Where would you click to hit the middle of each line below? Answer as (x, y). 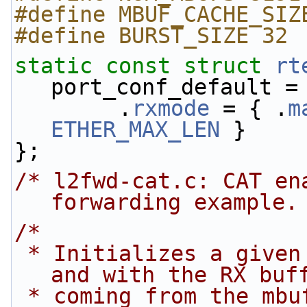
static (53, 66)
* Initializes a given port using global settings (21, 254)
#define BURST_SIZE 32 (151, 36)
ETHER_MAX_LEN (135, 130)
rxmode (171, 108)
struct (229, 66)
